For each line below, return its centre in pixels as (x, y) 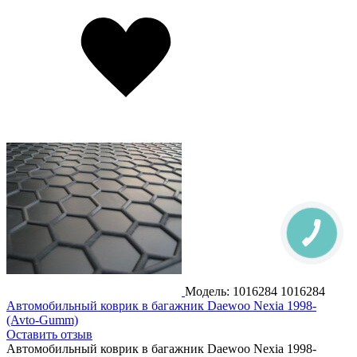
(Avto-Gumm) (42, 320)
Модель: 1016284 (233, 291)
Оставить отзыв (49, 334)
